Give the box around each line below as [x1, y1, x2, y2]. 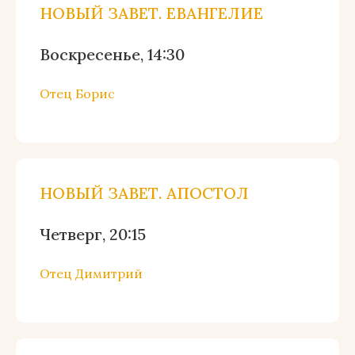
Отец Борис [40, 86, 115, 101]
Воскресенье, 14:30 [40, 44, 185, 64]
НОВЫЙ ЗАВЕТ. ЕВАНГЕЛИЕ [40, 3, 263, 23]
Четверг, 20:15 [40, 224, 146, 244]
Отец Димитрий [40, 265, 143, 281]
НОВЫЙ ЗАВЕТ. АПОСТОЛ [40, 183, 249, 203]
